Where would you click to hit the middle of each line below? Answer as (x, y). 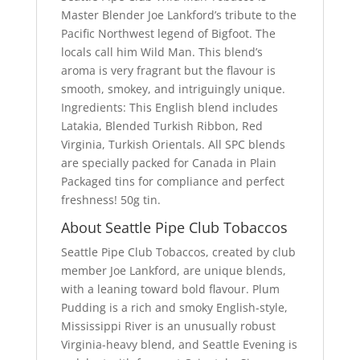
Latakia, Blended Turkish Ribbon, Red (162, 126)
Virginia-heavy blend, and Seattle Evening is (179, 345)
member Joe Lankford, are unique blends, (173, 271)
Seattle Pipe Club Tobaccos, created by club (178, 252)
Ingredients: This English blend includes (169, 108)
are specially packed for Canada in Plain (168, 163)
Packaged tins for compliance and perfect (172, 182)
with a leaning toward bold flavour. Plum (170, 289)
